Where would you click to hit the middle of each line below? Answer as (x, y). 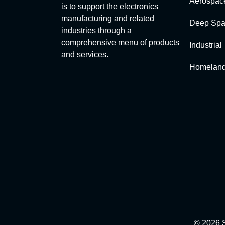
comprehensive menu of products (120, 43)
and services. (85, 55)
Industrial (205, 45)
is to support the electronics (110, 7)
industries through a (96, 31)
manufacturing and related (108, 19)
